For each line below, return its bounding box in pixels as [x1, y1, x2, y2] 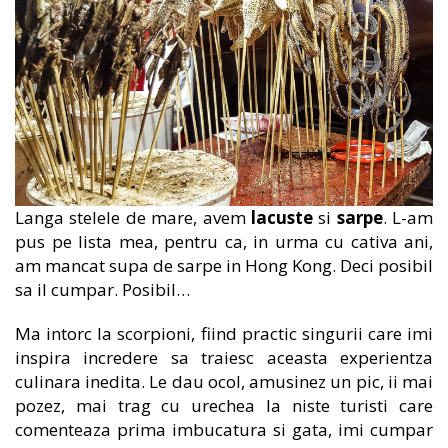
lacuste [250, 205, 313, 229]
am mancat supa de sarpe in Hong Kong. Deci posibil [15, 253, 433, 277]
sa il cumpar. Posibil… [15, 277, 190, 301]
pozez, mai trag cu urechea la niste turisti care [15, 393, 433, 417]
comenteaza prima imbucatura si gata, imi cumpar [15, 417, 433, 441]
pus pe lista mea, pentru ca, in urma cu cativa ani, [15, 229, 433, 253]
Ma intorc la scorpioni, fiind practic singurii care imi [15, 321, 433, 345]
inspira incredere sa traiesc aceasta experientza [15, 345, 433, 369]
